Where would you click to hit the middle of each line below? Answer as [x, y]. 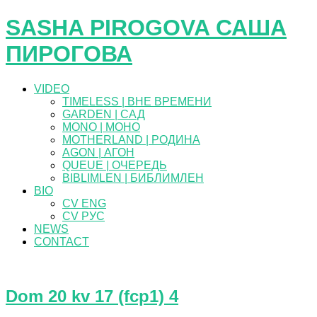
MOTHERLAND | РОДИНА [131, 139]
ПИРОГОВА [69, 54]
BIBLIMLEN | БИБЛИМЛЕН [133, 178]
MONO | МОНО [101, 127]
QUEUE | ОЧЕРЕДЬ [115, 165]
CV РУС [83, 216]
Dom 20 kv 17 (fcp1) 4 [92, 296]
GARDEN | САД [104, 114]
